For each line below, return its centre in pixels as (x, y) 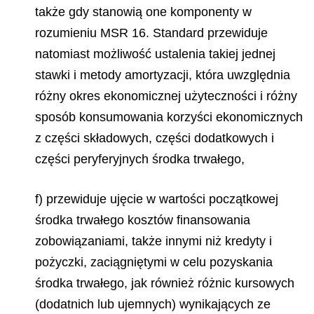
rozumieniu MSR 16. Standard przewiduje (151, 33)
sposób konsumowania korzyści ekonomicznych (169, 117)
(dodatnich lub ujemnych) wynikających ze (153, 304)
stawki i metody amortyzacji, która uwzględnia (163, 75)
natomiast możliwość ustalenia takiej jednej (155, 54)
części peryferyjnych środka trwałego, (140, 159)
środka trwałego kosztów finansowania (143, 220)
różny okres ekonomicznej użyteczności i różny (166, 96)
